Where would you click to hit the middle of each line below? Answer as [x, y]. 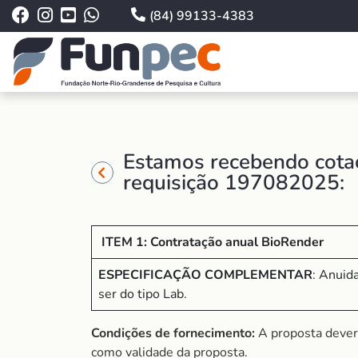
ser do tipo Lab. [143, 294]
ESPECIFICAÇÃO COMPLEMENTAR [205, 275]
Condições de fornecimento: [175, 333]
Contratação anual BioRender [237, 242]
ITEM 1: [124, 242]
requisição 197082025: [234, 183]
